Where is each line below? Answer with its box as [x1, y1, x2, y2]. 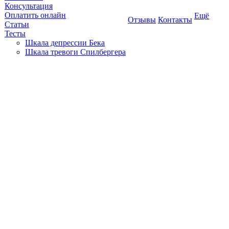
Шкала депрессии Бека [25, 38, 105, 47]
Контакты [158, 15, 192, 24]
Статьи [5, 20, 29, 29]
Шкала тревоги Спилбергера [25, 48, 126, 56]
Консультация [5, 2, 53, 10]
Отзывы [128, 15, 156, 24]
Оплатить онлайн [5, 11, 66, 19]
